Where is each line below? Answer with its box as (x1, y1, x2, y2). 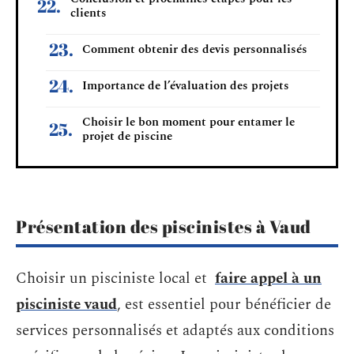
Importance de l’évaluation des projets (82, 76, 289, 95)
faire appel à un (215, 266, 322, 290)
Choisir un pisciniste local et (16, 266, 215, 290)
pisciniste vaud (16, 292, 117, 316)
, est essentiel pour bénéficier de (117, 292, 331, 316)
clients (70, 3, 107, 22)
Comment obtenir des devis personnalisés (82, 40, 307, 58)
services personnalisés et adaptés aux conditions (16, 318, 334, 342)
